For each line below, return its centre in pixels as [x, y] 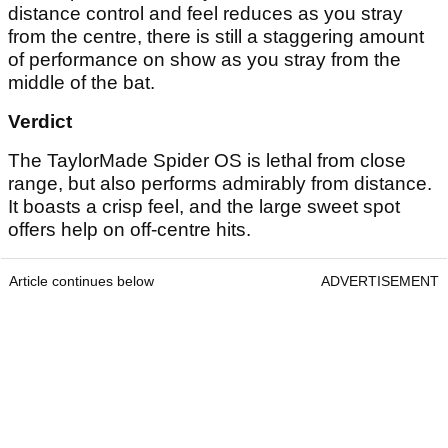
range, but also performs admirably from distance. [220, 184]
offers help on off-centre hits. [132, 230]
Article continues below [81, 281]
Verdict [40, 122]
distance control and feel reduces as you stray [205, 14]
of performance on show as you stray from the [204, 60]
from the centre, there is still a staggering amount [216, 37]
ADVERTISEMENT [380, 281]
